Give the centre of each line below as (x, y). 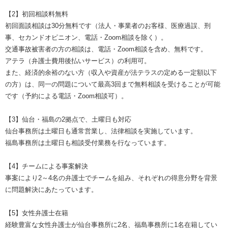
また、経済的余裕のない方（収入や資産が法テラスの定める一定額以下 (111, 72)
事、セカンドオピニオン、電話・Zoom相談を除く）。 (86, 37)
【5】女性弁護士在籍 (37, 213)
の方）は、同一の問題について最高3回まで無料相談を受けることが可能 (113, 84)
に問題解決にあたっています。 (51, 189)
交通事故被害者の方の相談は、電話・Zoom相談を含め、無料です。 (106, 49)
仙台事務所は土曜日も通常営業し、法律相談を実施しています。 (101, 131)
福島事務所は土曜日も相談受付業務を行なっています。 (88, 142)
